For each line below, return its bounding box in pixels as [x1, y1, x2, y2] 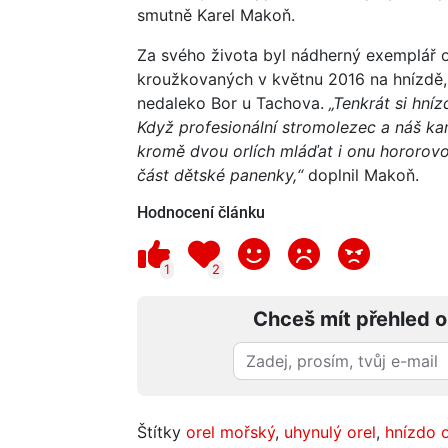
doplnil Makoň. [303, 164, 419, 185]
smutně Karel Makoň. [137, 4, 295, 25]
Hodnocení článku [137, 202, 265, 222]
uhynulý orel [284, 421, 376, 442]
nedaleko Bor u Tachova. [137, 92, 329, 113]
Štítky [137, 421, 186, 442]
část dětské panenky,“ [137, 164, 303, 185]
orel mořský [186, 421, 275, 442]
